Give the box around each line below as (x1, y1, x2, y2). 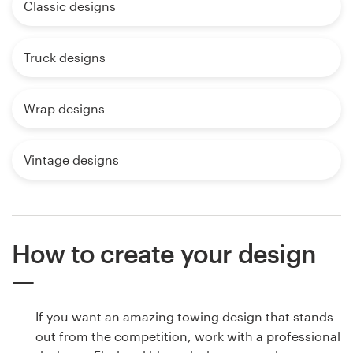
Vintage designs (24, 152, 119, 168)
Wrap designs (24, 101, 105, 117)
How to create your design (12, 239, 315, 269)
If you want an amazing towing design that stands (35, 309, 333, 325)
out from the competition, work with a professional (35, 329, 340, 344)
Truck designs (24, 50, 106, 65)
